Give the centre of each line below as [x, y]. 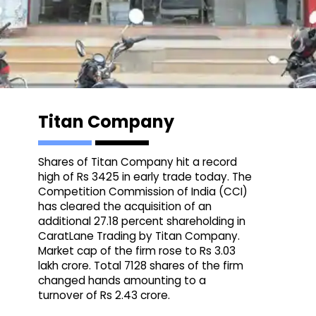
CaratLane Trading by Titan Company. [139, 236]
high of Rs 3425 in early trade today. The [145, 177]
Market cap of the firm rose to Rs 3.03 [137, 251]
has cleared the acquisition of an [125, 207]
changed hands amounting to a [122, 281]
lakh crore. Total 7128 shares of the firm [141, 266]
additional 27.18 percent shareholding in [142, 221]
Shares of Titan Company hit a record [138, 162]
